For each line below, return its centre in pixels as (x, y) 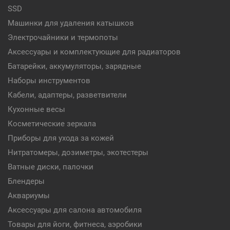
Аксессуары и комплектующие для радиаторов (94, 52)
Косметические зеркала (52, 124)
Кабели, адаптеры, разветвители (67, 95)
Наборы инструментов (49, 81)
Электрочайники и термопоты (63, 37)
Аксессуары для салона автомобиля (75, 210)
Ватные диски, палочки (51, 167)
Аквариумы (29, 196)
